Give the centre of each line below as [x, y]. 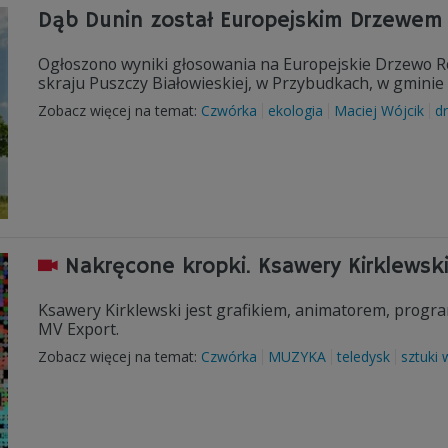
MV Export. [82, 329]
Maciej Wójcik [379, 110]
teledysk [363, 356]
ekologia [295, 110]
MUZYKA [297, 356]
